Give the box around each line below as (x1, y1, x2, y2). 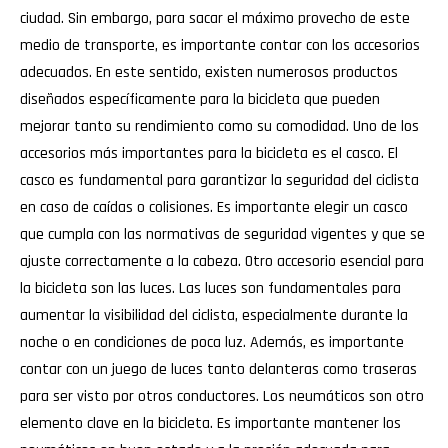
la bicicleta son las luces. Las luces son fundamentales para (20, 277, 401, 299)
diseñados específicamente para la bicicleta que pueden (20, 88, 380, 110)
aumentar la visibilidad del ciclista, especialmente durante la (20, 304, 408, 326)
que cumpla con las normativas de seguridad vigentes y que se (20, 223, 425, 245)
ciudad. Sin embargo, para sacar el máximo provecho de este (20, 7, 410, 29)
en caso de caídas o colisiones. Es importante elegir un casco (20, 196, 408, 218)
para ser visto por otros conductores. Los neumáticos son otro (20, 385, 424, 407)
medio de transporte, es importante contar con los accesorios (20, 34, 420, 56)
